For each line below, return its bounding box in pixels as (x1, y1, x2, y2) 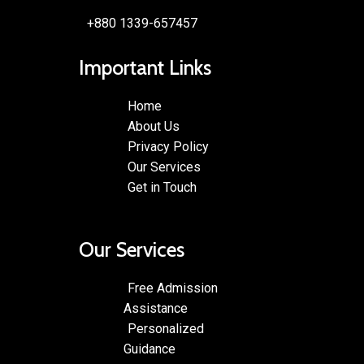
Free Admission (128, 280, 218, 296)
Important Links (79, 55, 211, 80)
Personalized (128, 321, 204, 336)
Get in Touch (128, 180, 197, 195)
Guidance (123, 341, 175, 357)
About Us (128, 119, 180, 134)
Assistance (123, 301, 188, 316)
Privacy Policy (128, 139, 209, 154)
